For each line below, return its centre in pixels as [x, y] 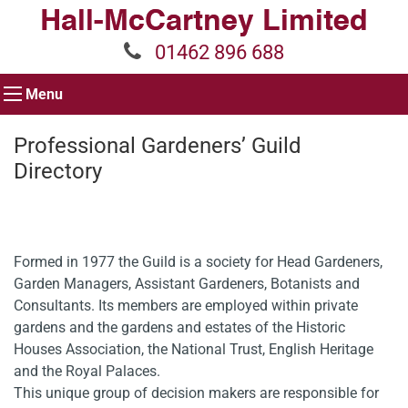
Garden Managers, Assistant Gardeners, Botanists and [187, 284]
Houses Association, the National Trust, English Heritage [194, 349]
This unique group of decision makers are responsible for [196, 393]
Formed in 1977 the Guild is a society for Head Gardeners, [198, 262]
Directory [58, 171]
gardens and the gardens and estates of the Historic [179, 327]
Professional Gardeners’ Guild [158, 146]
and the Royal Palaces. [87, 371]
